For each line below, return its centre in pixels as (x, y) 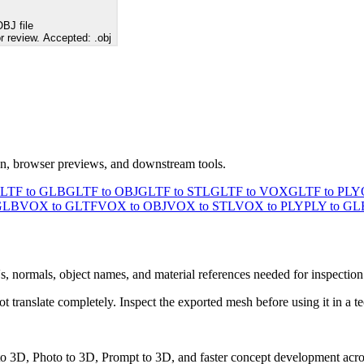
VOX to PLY (269, 206)
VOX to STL (201, 206)
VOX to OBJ (132, 206)
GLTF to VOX (249, 191)
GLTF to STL (174, 191)
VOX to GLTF (58, 206)
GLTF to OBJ (102, 191)
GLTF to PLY (325, 191)
